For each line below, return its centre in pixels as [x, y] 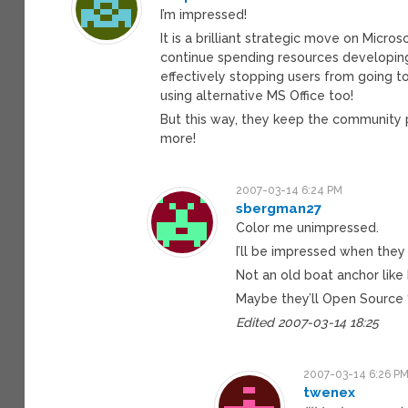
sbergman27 [279, 208]
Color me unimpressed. [308, 227]
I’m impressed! [204, 14]
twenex [330, 392]
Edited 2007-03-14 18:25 [308, 322]
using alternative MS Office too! [257, 95]
